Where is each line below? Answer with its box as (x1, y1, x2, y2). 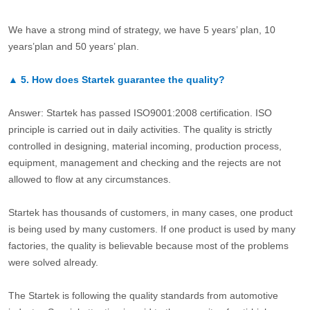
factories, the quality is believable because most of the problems (8, 239, 289, 251)
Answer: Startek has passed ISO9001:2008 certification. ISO (8, 107, 272, 118)
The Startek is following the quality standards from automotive (8, 289, 278, 301)
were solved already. (8, 256, 98, 268)
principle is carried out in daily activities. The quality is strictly (8, 123, 272, 135)
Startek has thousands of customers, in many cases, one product (8, 206, 293, 218)
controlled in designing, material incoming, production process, (8, 140, 282, 152)
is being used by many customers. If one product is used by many (8, 223, 295, 235)
